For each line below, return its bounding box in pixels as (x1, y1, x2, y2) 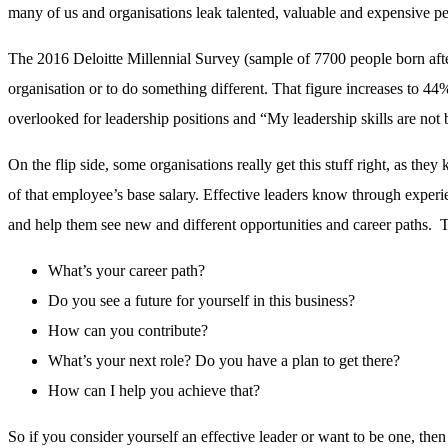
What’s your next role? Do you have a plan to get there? (48, 352, 400, 370)
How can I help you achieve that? (48, 382, 260, 400)
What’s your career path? (48, 262, 205, 280)
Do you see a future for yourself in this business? (48, 292, 355, 310)
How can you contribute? (48, 322, 208, 340)
